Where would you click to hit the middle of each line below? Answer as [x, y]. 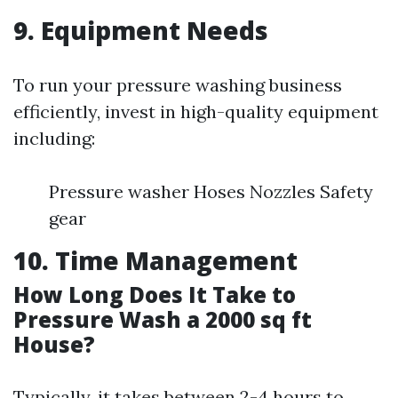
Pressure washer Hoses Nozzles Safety [211, 191]
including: [54, 138]
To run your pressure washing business [178, 85]
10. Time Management [155, 260]
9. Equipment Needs [141, 30]
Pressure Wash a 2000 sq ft [163, 319]
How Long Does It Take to [155, 295]
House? [54, 344]
